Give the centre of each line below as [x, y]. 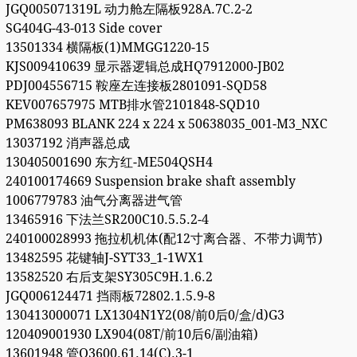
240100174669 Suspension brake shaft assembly [150, 182]
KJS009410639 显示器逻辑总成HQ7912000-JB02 [145, 67]
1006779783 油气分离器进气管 [94, 201]
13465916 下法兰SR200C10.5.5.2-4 [107, 220]
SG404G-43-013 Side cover [84, 29]
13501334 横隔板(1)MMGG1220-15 [107, 48]
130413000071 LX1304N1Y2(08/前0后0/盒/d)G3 [145, 316]
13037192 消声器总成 [67, 143]
